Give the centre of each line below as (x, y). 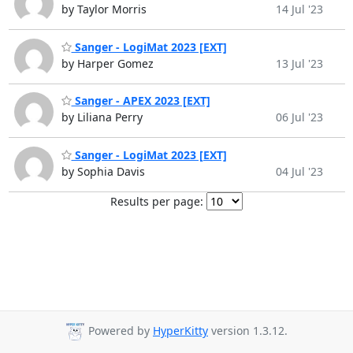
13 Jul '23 (299, 63)
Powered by (119, 331)
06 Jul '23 (299, 117)
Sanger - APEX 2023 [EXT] (141, 101)
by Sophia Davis (103, 171)
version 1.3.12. (248, 331)
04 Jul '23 (299, 171)
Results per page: (157, 201)
